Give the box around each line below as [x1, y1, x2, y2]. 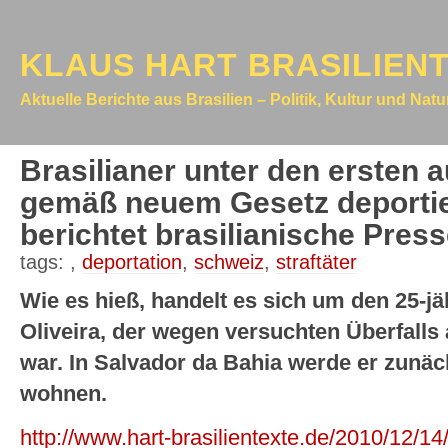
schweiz [194, 251, 264, 273]
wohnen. [20, 382, 107, 406]
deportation [82, 251, 182, 273]
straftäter [276, 251, 357, 273]
